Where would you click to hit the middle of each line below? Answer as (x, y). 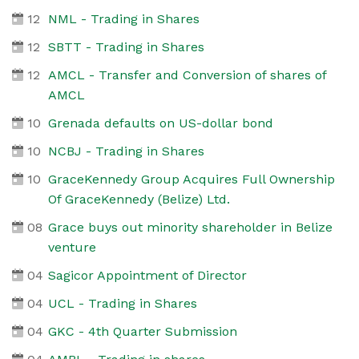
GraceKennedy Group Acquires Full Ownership (191, 179)
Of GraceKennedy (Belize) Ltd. (139, 199)
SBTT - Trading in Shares (126, 46)
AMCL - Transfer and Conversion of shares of (187, 75)
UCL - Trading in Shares (122, 303)
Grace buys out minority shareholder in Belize (190, 227)
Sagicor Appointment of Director (147, 275)
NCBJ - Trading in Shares (126, 151)
